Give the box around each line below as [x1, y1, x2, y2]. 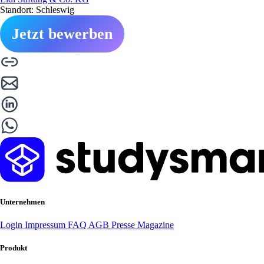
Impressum [25, 220, 68, 230]
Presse [111, 220, 137, 230]
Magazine [137, 220, 174, 230]
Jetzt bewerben [12, 25, 113, 42]
